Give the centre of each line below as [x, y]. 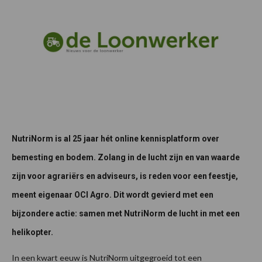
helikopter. [32, 232]
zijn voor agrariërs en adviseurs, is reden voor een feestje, [125, 176]
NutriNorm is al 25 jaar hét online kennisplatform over [116, 138]
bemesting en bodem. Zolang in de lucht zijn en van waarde [126, 157]
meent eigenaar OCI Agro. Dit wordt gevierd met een [113, 194]
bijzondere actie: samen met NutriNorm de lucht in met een [126, 213]
